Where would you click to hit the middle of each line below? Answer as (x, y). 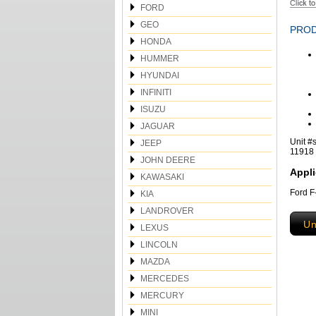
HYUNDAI (160, 75)
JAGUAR (158, 126)
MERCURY (162, 296)
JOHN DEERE (168, 160)
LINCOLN (159, 245)
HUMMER (160, 59)
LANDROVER (167, 211)
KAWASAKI (162, 177)
